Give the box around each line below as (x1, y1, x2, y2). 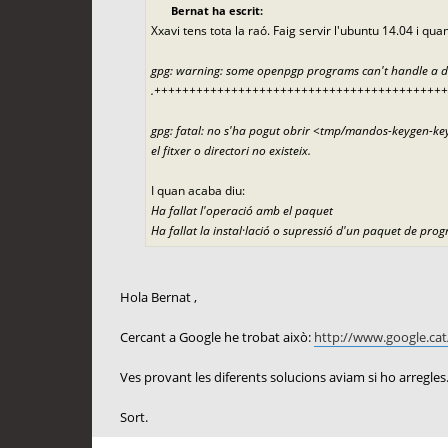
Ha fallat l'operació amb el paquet (150, 201, 333, 219)
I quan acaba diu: (150, 181, 245, 199)
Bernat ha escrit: (170, 2, 263, 18)
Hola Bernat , (119, 287, 197, 306)
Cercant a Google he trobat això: (119, 327, 314, 346)
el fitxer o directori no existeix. (150, 141, 311, 159)
